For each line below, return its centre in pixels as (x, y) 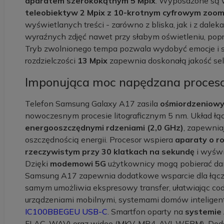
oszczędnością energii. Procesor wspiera (100, 139)
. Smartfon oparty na (146, 211)
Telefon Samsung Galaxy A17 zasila (92, 103)
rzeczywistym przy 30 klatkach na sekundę (110, 151)
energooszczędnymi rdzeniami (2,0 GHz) (104, 127)
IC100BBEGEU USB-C (66, 211)
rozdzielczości (51, 60)
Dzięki (37, 163)
